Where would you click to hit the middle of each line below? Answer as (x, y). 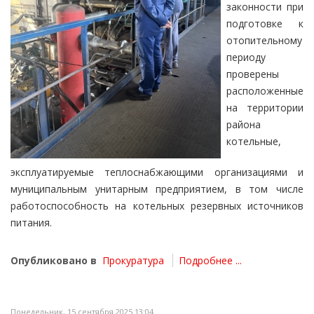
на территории (265, 108)
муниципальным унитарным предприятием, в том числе (157, 189)
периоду (246, 57)
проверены (253, 74)
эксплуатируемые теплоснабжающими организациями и (157, 172)
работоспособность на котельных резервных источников (157, 206)
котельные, (254, 141)
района (244, 124)
